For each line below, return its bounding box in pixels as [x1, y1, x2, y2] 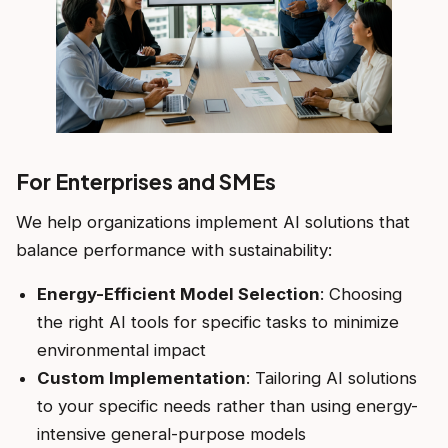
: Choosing [319, 284, 402, 305]
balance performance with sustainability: [16, 240, 332, 261]
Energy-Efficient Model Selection [36, 284, 320, 305]
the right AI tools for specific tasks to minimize [36, 312, 399, 333]
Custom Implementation [36, 368, 246, 389]
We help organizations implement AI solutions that [16, 212, 410, 233]
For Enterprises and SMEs [16, 168, 276, 196]
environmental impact [36, 340, 206, 361]
